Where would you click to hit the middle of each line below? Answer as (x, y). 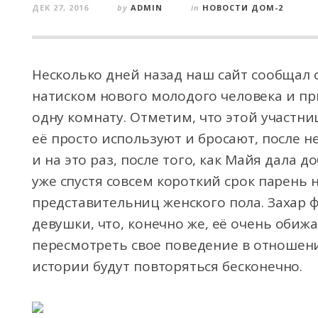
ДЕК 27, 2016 (60, 7)
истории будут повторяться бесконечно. (168, 266)
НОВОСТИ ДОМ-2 (243, 7)
